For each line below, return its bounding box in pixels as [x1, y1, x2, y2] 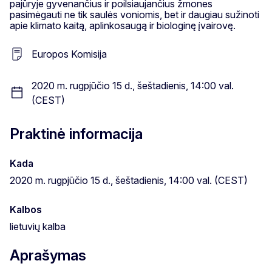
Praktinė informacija [10, 124, 143, 143]
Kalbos [10, 203, 42, 216]
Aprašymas [10, 246, 86, 264]
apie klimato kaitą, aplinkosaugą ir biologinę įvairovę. [10, 19, 236, 32]
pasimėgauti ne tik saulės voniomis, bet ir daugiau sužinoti [10, 8, 259, 21]
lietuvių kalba [10, 220, 66, 233]
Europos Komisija [32, 47, 107, 60]
